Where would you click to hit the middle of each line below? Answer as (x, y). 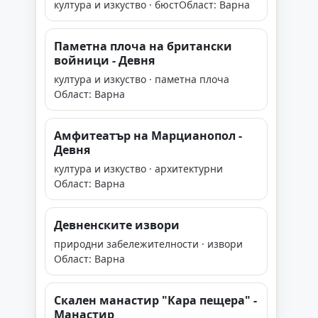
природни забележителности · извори (148, 244)
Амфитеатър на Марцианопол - (148, 136)
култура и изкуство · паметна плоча (142, 79)
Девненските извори (117, 225)
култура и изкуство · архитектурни (138, 169)
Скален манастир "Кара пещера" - (155, 300)
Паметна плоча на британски (143, 46)
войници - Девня (104, 60)
